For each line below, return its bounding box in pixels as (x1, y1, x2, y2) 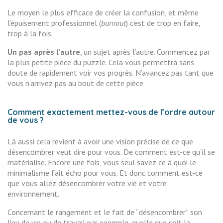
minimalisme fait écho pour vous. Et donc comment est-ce (7, 168, 203, 178)
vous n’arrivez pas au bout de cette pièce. (7, 78, 145, 88)
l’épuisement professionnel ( (7, 18, 101, 28)
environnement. (7, 189, 63, 199)
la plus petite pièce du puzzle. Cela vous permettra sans (7, 57, 194, 67)
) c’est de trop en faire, (126, 18, 200, 28)
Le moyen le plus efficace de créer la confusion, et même (7, 7, 199, 17)
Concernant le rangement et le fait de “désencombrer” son (7, 207, 202, 217)
